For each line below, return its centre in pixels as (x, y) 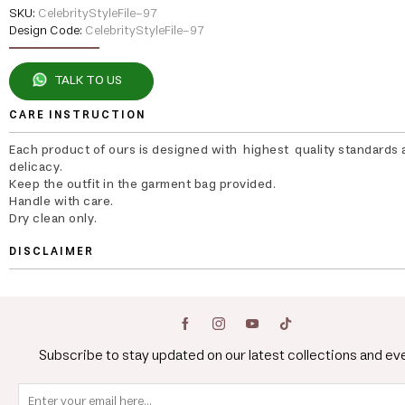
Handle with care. (61, 202)
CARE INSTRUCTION (77, 115)
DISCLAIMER (52, 252)
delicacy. (36, 167)
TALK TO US (88, 80)
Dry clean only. (53, 219)
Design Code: (46, 31)
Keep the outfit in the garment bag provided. (142, 184)
